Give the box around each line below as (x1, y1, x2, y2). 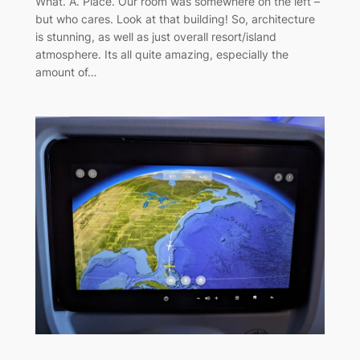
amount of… (35, 65, 97, 80)
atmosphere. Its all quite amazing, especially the (35, 47, 288, 62)
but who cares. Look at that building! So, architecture (35, 12, 315, 27)
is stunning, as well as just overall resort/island (35, 30, 276, 44)
